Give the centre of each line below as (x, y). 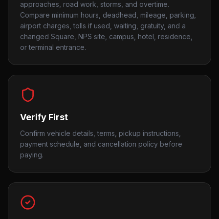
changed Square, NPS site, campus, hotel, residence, (106, 36)
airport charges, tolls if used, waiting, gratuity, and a (103, 26)
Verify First (44, 117)
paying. (32, 155)
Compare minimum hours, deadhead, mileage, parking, (108, 15)
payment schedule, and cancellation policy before (101, 144)
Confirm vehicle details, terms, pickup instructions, (100, 133)
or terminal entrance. (53, 47)
